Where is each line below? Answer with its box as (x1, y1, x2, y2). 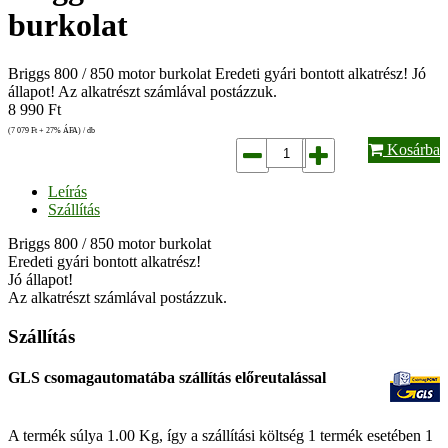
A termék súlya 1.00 (8, 426, 139, 444)
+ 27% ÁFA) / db (37, 126, 95, 136)
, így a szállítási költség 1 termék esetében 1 (159, 426, 433, 444)
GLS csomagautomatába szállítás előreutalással (8, 369, 326, 387)
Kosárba (383, 141, 440, 159)
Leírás (48, 183, 87, 201)
